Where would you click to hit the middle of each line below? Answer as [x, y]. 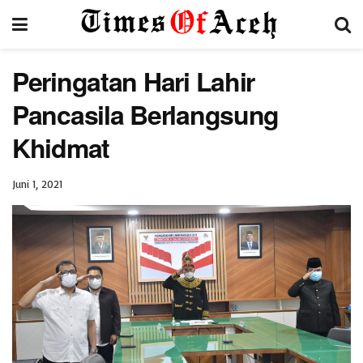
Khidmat [61, 147]
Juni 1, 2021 [37, 184]
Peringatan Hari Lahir [134, 81]
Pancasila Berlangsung [146, 114]
